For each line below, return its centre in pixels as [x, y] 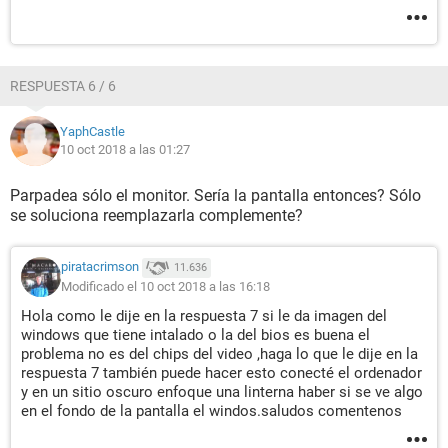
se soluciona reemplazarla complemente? [156, 215]
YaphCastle [92, 131]
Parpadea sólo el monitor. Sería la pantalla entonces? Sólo [215, 195]
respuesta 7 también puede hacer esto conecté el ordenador [221, 373]
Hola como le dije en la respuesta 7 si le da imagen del [204, 316]
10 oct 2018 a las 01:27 [125, 149]
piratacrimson [100, 267]
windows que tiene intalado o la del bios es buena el [195, 335]
